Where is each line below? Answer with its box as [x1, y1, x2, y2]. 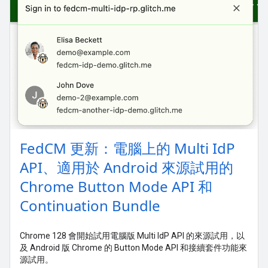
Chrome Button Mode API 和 [20, 176, 212, 197]
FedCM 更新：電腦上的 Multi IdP [20, 138, 235, 159]
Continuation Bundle [20, 196, 160, 216]
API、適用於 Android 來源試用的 [20, 157, 233, 178]
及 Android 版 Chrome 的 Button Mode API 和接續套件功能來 [20, 243, 247, 253]
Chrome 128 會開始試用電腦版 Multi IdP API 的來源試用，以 [20, 231, 245, 241]
